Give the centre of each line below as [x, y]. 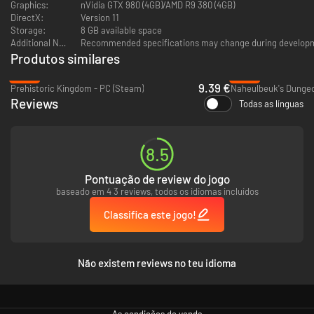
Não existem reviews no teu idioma [157, 262]
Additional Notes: [45, 42]
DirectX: [27, 17]
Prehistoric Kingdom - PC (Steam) [77, 88]
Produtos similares [65, 58]
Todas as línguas [271, 103]
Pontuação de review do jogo [157, 178]
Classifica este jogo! [150, 214]
